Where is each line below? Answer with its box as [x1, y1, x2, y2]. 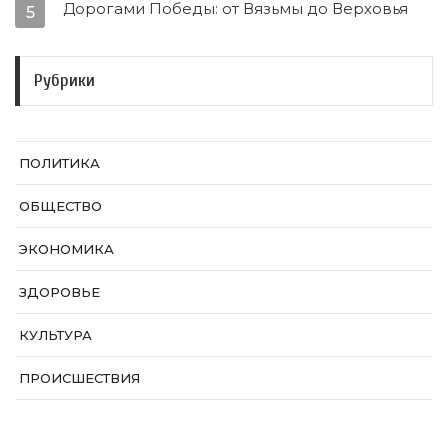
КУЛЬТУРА [19, 326, 92, 343]
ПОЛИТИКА [19, 154, 100, 171]
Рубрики [34, 70, 95, 91]
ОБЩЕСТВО [19, 197, 102, 214]
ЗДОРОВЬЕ [19, 283, 100, 300]
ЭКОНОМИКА [19, 240, 114, 257]
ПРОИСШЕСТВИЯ [19, 369, 140, 386]
